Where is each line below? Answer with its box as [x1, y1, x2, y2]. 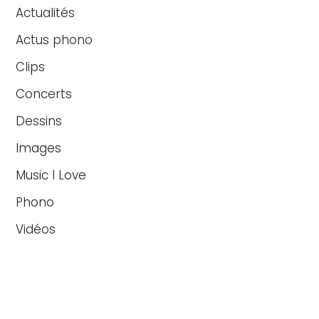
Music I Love [16, 166, 87, 184]
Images [16, 139, 62, 157]
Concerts [16, 85, 73, 103]
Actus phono [16, 31, 93, 48]
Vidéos [16, 220, 56, 238]
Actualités [16, 4, 75, 21]
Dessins [16, 112, 63, 130]
